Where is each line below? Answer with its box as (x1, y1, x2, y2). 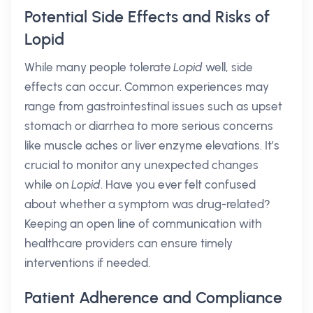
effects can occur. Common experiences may (24, 80, 269, 94)
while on (24, 177, 72, 191)
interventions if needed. (24, 256, 150, 270)
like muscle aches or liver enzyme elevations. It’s (24, 138, 279, 152)
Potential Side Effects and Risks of (24, 7, 270, 27)
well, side (203, 60, 253, 74)
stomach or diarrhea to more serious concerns (24, 119, 273, 133)
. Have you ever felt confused (101, 177, 256, 191)
